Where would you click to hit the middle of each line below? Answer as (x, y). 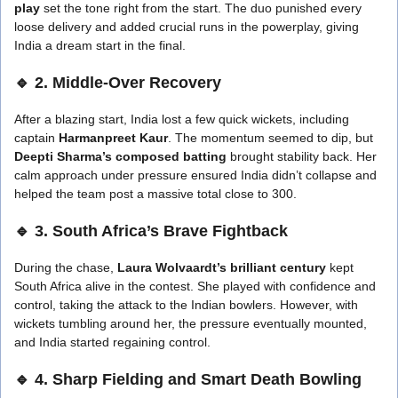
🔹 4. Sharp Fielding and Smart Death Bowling (188, 379)
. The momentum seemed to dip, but (271, 137)
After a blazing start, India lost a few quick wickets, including (182, 119)
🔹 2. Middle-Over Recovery (118, 82)
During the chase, (66, 267)
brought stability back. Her (302, 156)
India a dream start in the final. (100, 45)
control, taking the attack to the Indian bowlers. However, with (186, 304)
